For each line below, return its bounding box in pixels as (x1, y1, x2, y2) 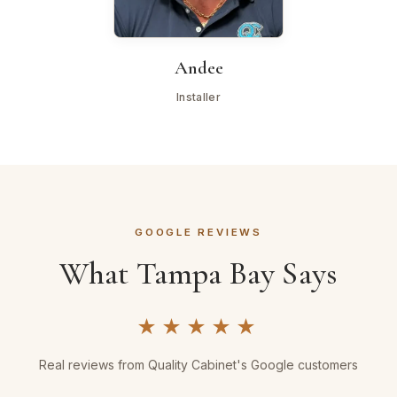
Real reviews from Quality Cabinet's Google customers (39, 356, 358, 372)
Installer (175, 90, 222, 104)
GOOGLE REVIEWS (135, 225, 262, 238)
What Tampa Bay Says (58, 253, 339, 292)
